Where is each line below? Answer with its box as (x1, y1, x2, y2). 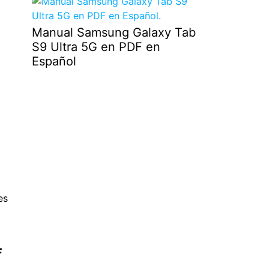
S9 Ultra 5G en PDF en (31, 40, 160, 55)
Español (31, 54, 76, 69)
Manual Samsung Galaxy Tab (31, 25, 196, 40)
